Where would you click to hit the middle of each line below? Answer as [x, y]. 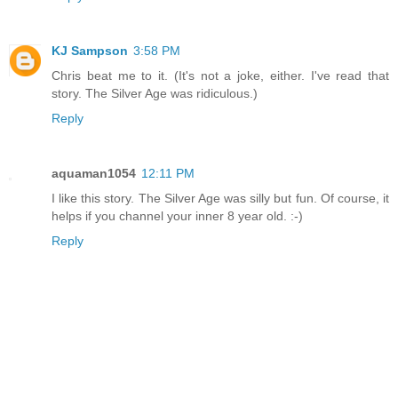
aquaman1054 [94, 174]
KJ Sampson [90, 51]
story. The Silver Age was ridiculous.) [155, 94]
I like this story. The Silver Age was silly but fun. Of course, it [220, 199]
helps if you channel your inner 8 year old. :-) [177, 216]
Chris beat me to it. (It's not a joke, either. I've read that [220, 76]
